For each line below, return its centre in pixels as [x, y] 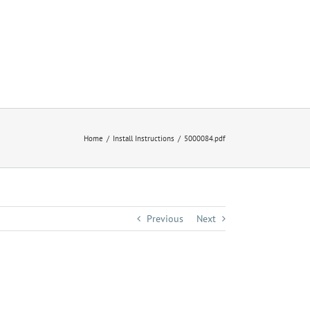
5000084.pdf [205, 138]
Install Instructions [144, 138]
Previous [165, 219]
